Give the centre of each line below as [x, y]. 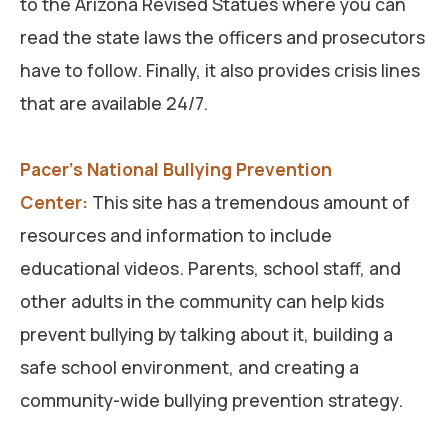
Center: [54, 201]
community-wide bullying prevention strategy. [211, 399]
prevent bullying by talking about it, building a [206, 333]
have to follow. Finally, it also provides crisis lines [220, 69]
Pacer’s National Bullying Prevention [176, 168]
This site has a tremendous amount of [249, 201]
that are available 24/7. [114, 102]
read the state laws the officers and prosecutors [222, 36]
